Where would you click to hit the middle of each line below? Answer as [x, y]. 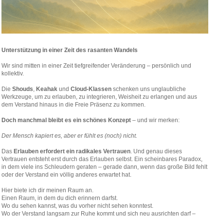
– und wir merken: [155, 120]
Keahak [47, 89]
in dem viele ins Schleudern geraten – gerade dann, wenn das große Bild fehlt [104, 167]
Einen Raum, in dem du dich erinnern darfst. [60, 198]
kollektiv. [13, 73]
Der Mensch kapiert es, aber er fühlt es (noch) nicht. [69, 136]
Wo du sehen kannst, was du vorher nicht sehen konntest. [77, 206]
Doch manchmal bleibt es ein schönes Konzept [66, 120]
